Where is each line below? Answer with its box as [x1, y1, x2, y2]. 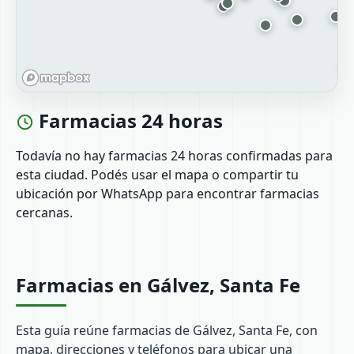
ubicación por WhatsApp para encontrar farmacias [16, 185, 319, 202]
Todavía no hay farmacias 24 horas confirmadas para [16, 147, 333, 164]
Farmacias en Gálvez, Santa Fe [16, 272, 300, 298]
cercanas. [16, 204, 73, 221]
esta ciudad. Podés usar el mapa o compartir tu [16, 166, 299, 183]
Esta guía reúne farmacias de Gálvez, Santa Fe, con [16, 322, 318, 339]
